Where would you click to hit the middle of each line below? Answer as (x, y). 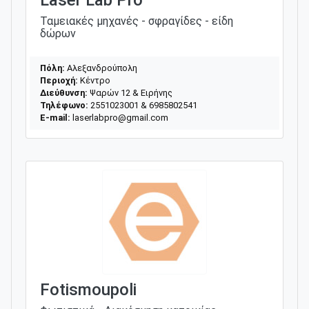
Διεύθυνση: (64, 92)
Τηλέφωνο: (64, 105)
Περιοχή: (59, 80)
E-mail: (55, 117)
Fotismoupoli (88, 289)
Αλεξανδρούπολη (101, 68)
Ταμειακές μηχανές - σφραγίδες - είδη (137, 21)
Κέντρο (94, 80)
